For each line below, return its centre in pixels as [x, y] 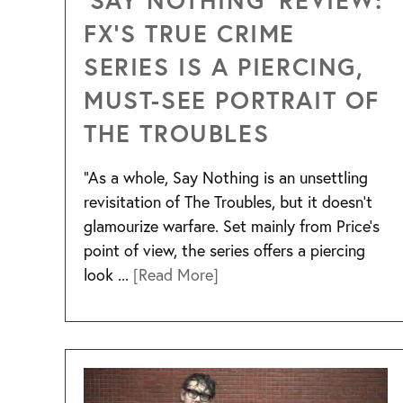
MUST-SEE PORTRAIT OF [232, 99]
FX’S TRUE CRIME [190, 33]
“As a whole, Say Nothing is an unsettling [226, 178]
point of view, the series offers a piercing [224, 251]
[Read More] [176, 275]
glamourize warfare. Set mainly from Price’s [232, 226]
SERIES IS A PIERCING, [224, 66]
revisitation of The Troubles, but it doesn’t [228, 202]
